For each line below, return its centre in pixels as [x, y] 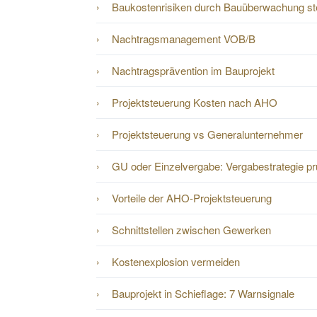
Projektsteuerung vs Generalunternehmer [207, 131]
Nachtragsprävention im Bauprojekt [193, 67]
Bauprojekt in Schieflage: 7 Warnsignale [203, 290]
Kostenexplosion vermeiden [176, 258]
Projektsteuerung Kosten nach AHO [195, 99]
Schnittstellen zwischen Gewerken [191, 226]
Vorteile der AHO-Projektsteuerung [192, 195]
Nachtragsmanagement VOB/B [184, 35]
